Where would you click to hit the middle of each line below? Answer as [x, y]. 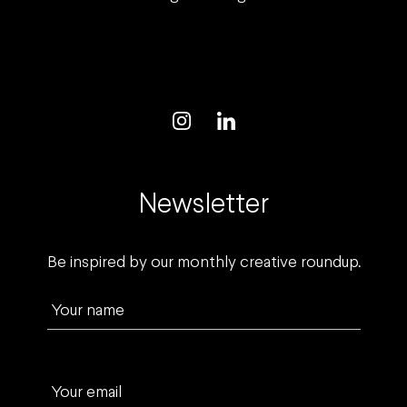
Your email [86, 393]
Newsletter [203, 206]
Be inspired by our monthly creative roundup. [203, 263]
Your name [87, 312]
